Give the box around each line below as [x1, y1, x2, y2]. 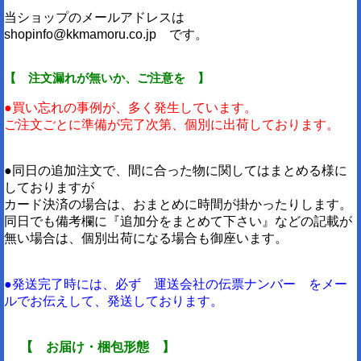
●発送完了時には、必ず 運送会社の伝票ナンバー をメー [4, 277, 347, 292]
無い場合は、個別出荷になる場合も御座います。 [4, 231, 288, 246]
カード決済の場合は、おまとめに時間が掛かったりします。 [4, 197, 352, 212]
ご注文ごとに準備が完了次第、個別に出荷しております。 [4, 118, 339, 132]
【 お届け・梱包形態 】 [17, 340, 175, 355]
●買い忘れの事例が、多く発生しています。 [4, 101, 257, 115]
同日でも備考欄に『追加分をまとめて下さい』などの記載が [4, 214, 352, 229]
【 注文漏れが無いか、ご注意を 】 [4, 71, 210, 85]
